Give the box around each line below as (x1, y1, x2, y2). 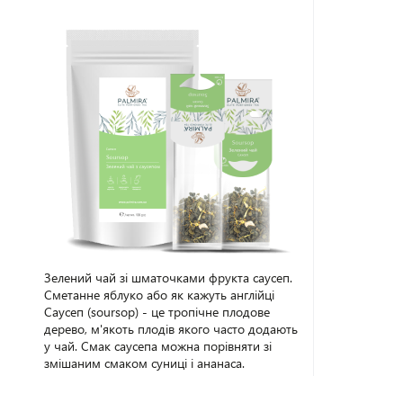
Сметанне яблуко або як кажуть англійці (44, 286, 275, 303)
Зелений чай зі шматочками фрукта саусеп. (44, 269, 293, 286)
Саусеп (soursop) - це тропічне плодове (44, 303, 271, 320)
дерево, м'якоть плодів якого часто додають (44, 320, 299, 337)
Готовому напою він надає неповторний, (44, 372, 279, 389)
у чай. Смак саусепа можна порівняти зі (44, 337, 273, 354)
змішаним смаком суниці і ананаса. (44, 354, 246, 372)
